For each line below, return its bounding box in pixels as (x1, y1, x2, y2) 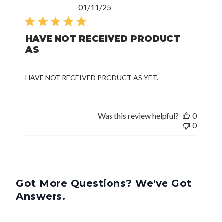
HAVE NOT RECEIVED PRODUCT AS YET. (25, 73, 159, 82)
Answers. (16, 190, 65, 203)
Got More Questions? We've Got (16, 177, 192, 190)
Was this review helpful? (97, 111, 179, 121)
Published (111, 2, 144, 12)
